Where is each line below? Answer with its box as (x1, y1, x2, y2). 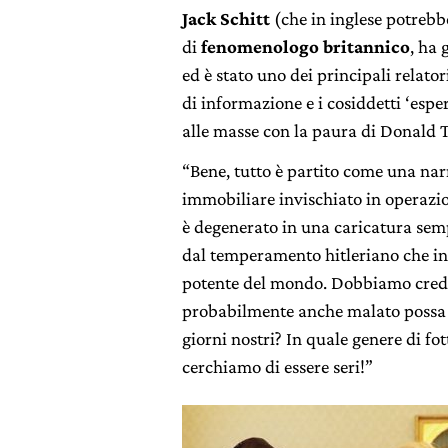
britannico (323, 35, 410, 57)
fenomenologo (201, 35, 319, 57)
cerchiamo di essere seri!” (182, 355, 373, 377)
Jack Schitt (182, 7, 274, 29)
